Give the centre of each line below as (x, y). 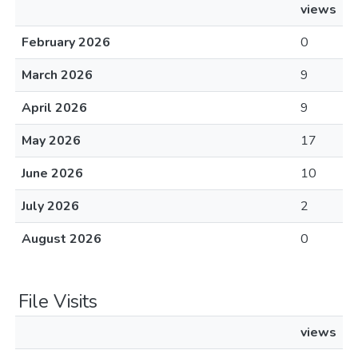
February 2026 (66, 42)
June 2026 (52, 173)
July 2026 (50, 206)
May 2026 (51, 141)
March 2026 (57, 75)
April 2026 (54, 108)
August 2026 (62, 239)
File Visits (58, 301)
